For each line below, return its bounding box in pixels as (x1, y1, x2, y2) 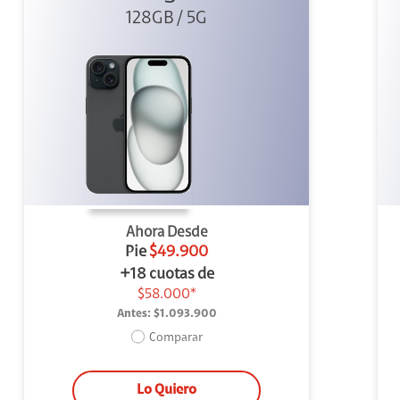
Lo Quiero (137, 382, 197, 397)
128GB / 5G (126, 9, 208, 28)
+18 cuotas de (119, 266, 214, 283)
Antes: (116, 307, 151, 320)
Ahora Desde (125, 224, 208, 240)
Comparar (148, 332, 203, 346)
